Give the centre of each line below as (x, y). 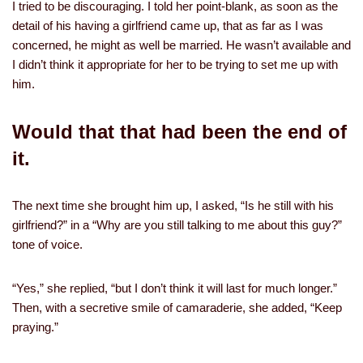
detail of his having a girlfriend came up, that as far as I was (168, 26)
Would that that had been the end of (179, 132)
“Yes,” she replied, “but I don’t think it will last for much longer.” (175, 288)
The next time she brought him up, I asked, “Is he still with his (173, 205)
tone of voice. (47, 244)
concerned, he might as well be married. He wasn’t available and (181, 45)
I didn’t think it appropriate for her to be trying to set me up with (175, 64)
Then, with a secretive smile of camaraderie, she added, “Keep (177, 307)
